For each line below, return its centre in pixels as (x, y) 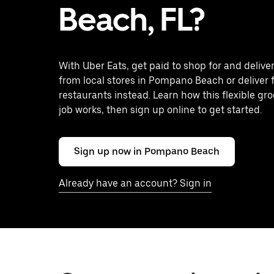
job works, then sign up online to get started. (160, 110)
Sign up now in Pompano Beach (147, 151)
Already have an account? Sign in (135, 183)
